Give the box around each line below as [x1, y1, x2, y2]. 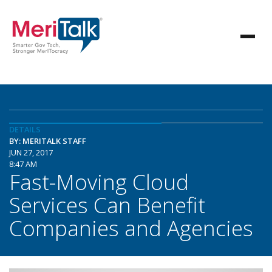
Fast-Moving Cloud [9, 167, 189, 196]
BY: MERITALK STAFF [9, 135, 86, 146]
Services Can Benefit [9, 190, 205, 219]
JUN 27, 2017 [9, 147, 53, 158]
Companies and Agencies [9, 213, 253, 242]
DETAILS [9, 124, 41, 135]
